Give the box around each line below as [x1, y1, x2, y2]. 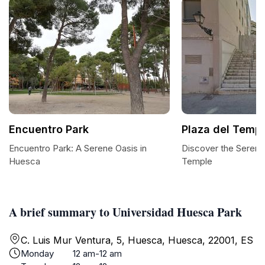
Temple [182, 156, 212, 167]
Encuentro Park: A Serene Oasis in [9, 143, 147, 154]
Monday [21, 248, 54, 259]
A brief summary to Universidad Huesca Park [9, 203, 242, 221]
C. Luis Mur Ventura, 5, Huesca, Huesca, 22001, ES [21, 234, 253, 246]
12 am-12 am [73, 248, 122, 259]
